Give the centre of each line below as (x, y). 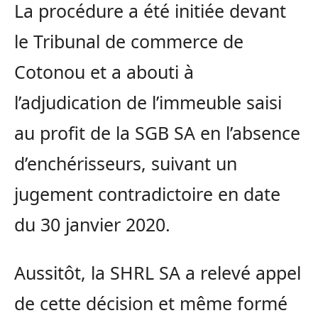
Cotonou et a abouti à (104, 71)
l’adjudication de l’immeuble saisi (148, 102)
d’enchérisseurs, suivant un (126, 163)
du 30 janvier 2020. (92, 224)
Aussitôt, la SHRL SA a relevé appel (158, 272)
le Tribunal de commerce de (129, 41)
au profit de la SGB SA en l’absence (157, 132)
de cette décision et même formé (151, 303)
